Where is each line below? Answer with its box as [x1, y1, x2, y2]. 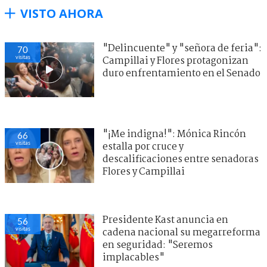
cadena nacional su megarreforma [103, 225, 260, 240]
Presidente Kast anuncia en [103, 212, 228, 228]
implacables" [103, 250, 164, 265]
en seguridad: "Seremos [103, 237, 213, 253]
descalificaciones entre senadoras [103, 151, 259, 167]
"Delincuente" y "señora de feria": [103, 41, 262, 56]
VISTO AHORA [20, 5, 103, 21]
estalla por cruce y [103, 139, 184, 154]
